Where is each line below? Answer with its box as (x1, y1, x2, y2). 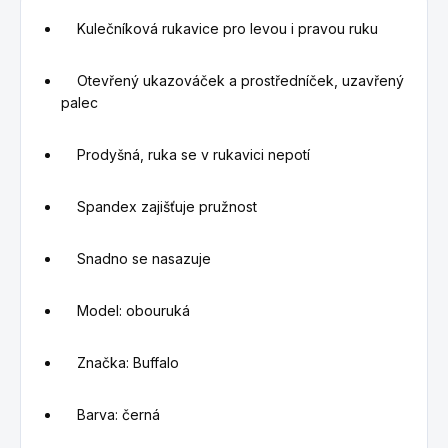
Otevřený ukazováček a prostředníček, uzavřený (61, 72, 404, 90)
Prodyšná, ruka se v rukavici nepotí (61, 146, 310, 164)
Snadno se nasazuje (61, 250, 211, 268)
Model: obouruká (61, 302, 190, 320)
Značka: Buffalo (61, 354, 179, 372)
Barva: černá (61, 406, 160, 424)
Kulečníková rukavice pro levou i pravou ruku (61, 20, 378, 38)
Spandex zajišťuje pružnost (61, 198, 257, 216)
